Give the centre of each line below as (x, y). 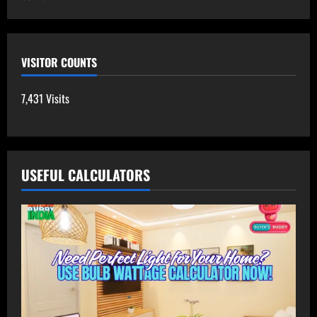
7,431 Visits (45, 99)
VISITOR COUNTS (59, 63)
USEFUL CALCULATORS (86, 175)
